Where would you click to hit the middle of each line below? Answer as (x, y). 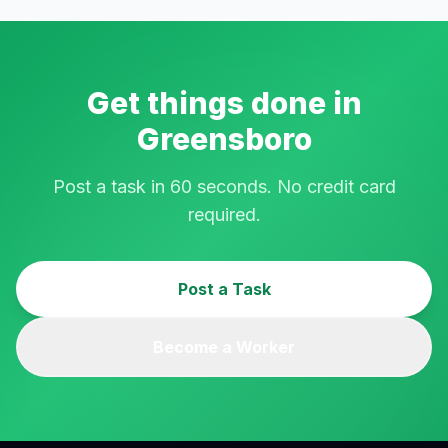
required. (224, 214)
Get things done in (224, 103)
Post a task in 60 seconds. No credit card (224, 186)
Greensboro (224, 139)
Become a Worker (224, 347)
